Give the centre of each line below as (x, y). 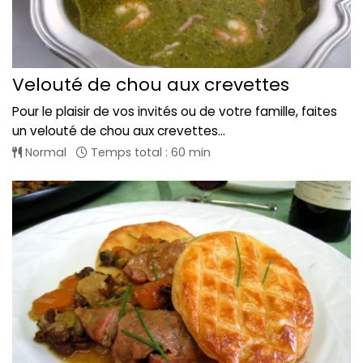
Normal (44, 153)
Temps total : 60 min (149, 153)
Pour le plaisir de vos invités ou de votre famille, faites (175, 112)
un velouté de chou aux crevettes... (119, 131)
